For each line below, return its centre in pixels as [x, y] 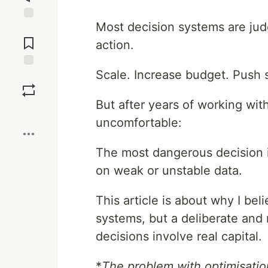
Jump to [29, 28]
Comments [29, 38]
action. [115, 45]
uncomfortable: [139, 123]
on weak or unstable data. [169, 170]
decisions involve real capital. [179, 236]
